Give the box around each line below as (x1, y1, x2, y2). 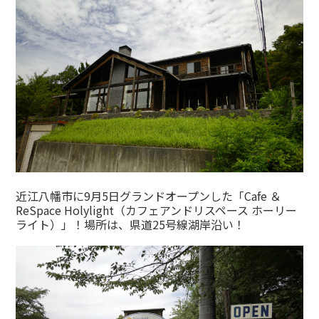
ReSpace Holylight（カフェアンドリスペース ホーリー (16, 201, 298, 219)
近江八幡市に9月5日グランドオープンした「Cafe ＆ (16, 187, 282, 204)
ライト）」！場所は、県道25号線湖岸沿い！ (16, 215, 246, 233)
